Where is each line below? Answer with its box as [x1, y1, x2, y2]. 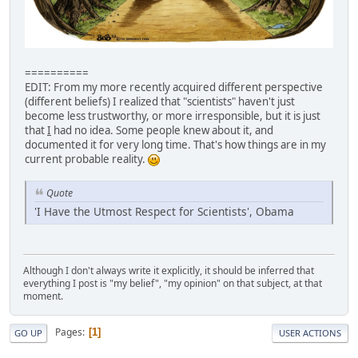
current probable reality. [25, 151, 148, 166]
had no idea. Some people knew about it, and [51, 122, 273, 137]
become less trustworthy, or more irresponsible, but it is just [25, 108, 320, 123]
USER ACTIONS [279, 326, 341, 339]
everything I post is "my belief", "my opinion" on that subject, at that [23, 276, 322, 290]
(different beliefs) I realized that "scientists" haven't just [25, 93, 295, 109]
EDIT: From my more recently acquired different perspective [25, 79, 323, 94]
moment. [23, 288, 63, 303]
